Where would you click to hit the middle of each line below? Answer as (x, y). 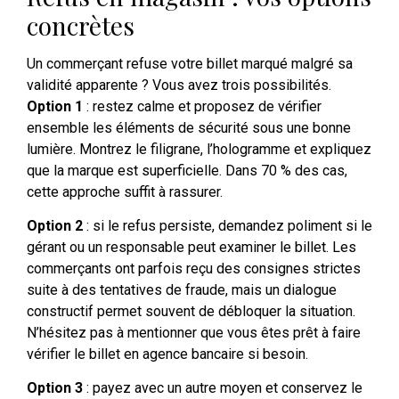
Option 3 (55, 388)
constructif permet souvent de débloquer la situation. (191, 311)
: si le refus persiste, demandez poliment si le (228, 225)
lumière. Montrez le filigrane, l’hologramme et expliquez (199, 149)
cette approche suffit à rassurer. (125, 191)
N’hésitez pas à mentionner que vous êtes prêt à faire (194, 332)
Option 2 (55, 225)
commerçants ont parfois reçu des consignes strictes (194, 268)
